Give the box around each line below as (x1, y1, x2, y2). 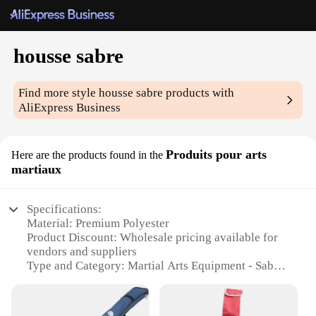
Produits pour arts (166, 147, 267, 162)
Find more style (18, 86, 99, 100)
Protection (27, 273, 79, 287)
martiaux (11, 162, 61, 177)
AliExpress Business (18, 101, 121, 115)
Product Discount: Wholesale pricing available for (27, 231, 279, 245)
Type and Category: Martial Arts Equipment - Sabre (27, 259, 284, 273)
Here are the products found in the (11, 149, 163, 162)
